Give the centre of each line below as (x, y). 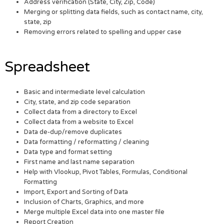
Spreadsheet (47, 66)
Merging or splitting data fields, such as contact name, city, (114, 12)
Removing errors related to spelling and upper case (103, 32)
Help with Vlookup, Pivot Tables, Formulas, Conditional (106, 172)
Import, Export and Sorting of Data (76, 192)
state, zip (38, 22)
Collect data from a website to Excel (79, 122)
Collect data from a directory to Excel (81, 112)
